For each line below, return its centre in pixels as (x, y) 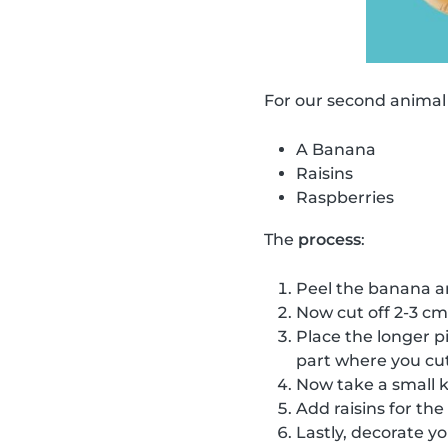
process (329, 239)
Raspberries (345, 197)
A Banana (336, 149)
